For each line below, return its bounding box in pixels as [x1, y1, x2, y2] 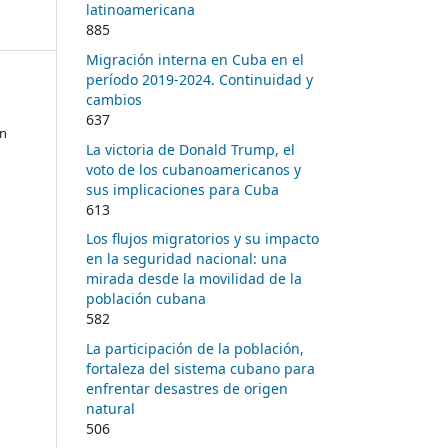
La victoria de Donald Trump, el [86, 139, 295, 159]
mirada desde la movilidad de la [86, 269, 302, 289]
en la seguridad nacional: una [86, 249, 287, 269]
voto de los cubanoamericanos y [86, 159, 301, 179]
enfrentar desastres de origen [86, 379, 288, 399]
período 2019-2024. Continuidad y [86, 69, 313, 89]
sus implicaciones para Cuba [86, 179, 279, 199]
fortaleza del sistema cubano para [86, 359, 315, 379]
